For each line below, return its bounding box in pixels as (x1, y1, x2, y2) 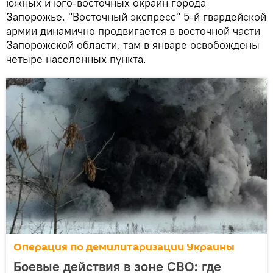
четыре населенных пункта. (6, 51, 146, 66)
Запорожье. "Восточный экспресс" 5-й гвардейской (6, 9, 266, 24)
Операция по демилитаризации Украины (13, 239, 235, 255)
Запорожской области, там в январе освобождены (6, 37, 260, 52)
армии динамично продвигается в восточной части (6, 23, 260, 38)
